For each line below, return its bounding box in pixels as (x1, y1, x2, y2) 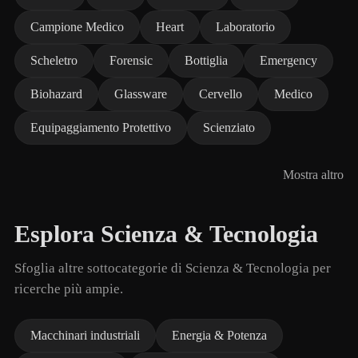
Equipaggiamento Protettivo (30, 121, 171, 134)
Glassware (114, 87, 167, 101)
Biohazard (30, 87, 82, 101)
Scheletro (30, 54, 78, 67)
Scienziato (203, 121, 255, 134)
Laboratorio (216, 20, 275, 34)
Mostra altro (283, 168, 344, 181)
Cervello (199, 87, 242, 101)
